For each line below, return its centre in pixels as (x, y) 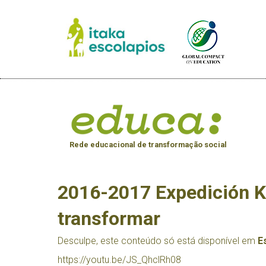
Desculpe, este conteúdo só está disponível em (158, 240)
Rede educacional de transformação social (148, 145)
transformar (109, 218)
